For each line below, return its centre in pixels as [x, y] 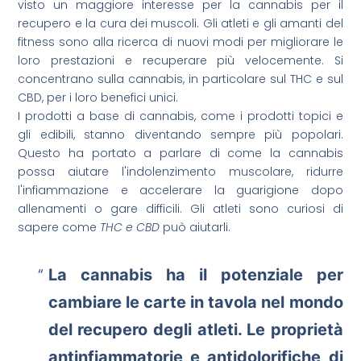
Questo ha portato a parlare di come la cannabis [180, 154]
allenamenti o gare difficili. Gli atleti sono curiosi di [180, 209]
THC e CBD [130, 228]
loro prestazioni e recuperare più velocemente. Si [180, 61]
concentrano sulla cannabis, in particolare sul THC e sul [180, 79]
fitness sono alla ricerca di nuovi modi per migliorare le [180, 42]
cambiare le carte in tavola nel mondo [195, 303]
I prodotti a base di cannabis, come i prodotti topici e [180, 116]
